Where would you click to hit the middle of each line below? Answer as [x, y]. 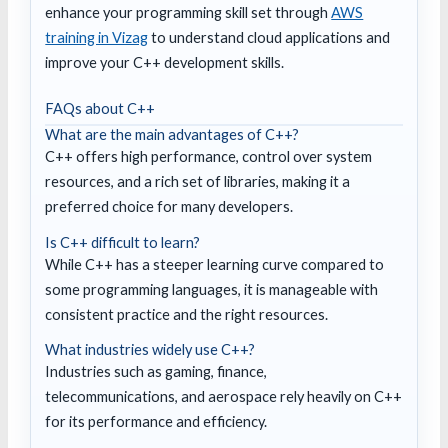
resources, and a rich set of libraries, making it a [198, 182]
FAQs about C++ [100, 108]
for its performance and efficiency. [156, 422]
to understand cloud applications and [269, 37]
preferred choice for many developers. [169, 207]
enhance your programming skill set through [188, 12]
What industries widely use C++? [150, 350]
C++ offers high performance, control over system [209, 157]
